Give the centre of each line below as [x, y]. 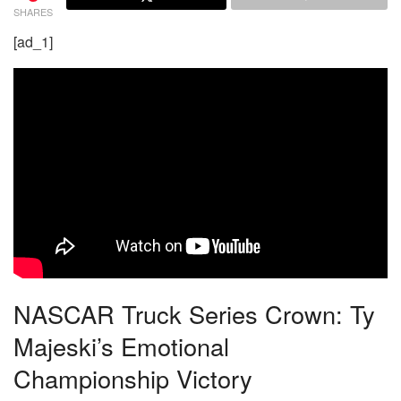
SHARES [33, 11]
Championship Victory [133, 379]
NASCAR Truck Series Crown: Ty [194, 314]
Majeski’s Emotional [121, 346]
